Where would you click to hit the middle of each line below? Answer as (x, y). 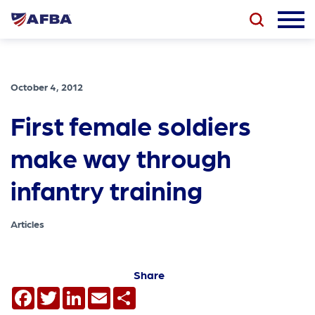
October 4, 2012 (47, 87)
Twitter (79, 292)
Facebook (61, 292)
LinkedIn (108, 292)
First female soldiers (131, 125)
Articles (28, 224)
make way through (121, 157)
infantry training (107, 190)
